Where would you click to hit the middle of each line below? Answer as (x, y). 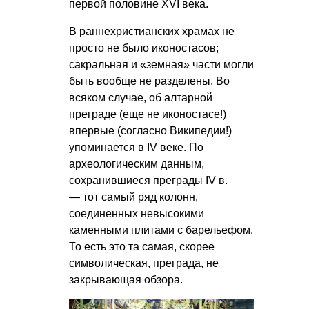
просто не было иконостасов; (144, 48)
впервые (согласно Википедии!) (150, 130)
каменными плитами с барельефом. (161, 230)
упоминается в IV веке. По (136, 147)
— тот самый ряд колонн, (133, 197)
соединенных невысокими (137, 213)
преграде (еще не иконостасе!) (148, 114)
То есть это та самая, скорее (142, 246)
